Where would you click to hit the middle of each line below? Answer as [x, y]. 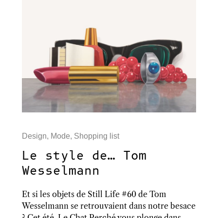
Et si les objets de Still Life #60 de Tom [94, 194]
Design [34, 136]
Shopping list [96, 136]
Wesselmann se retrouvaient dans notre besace [109, 206]
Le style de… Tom [84, 156]
